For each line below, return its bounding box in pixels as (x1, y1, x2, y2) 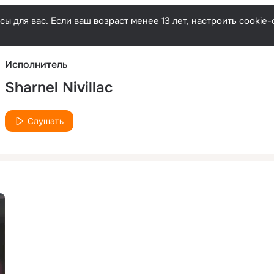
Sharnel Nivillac (5, 78, 113, 97)
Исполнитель (5, 57, 68, 71)
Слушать (28, 115, 64, 127)
